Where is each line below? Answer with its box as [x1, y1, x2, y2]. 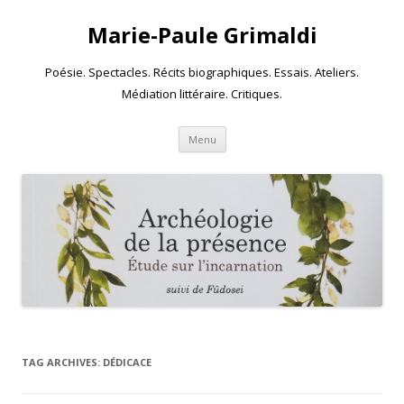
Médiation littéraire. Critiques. [122, 86, 282, 102]
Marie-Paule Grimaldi [87, 20, 317, 50]
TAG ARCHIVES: [22, 354, 103, 369]
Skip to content [225, 124, 315, 141]
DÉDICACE [103, 354, 151, 369]
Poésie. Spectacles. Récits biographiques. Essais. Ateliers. [45, 64, 359, 80]
